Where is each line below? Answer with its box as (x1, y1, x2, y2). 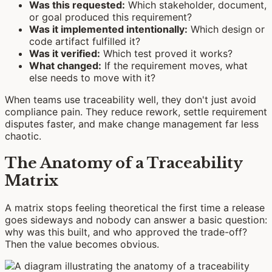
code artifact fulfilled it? (29, 35, 140, 48)
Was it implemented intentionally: (29, 23, 188, 36)
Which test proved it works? (100, 47, 233, 60)
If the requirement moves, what (101, 59, 248, 72)
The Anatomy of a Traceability (5, 154, 242, 172)
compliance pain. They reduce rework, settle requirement (5, 106, 267, 118)
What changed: (29, 59, 101, 72)
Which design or (188, 23, 265, 36)
